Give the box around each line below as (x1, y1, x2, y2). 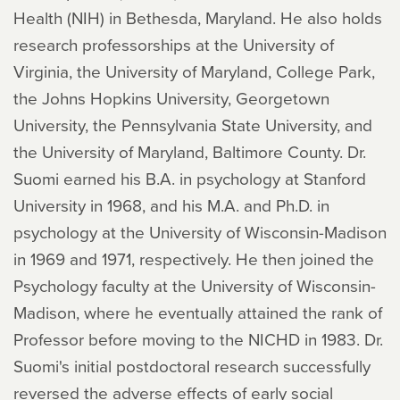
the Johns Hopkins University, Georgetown (13, 86, 329, 110)
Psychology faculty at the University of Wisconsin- (13, 273, 376, 297)
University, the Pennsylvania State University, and (13, 112, 372, 137)
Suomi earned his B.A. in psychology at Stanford (13, 166, 366, 190)
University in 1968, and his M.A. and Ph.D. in (13, 193, 329, 217)
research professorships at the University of (13, 32, 334, 56)
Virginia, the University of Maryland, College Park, (13, 59, 375, 83)
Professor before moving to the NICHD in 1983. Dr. (13, 327, 383, 351)
